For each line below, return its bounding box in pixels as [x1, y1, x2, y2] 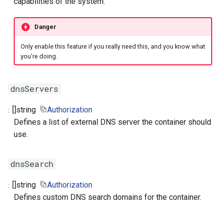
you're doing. [20, 53, 57, 60]
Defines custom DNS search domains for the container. [14, 192, 201, 202]
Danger [34, 23, 56, 30]
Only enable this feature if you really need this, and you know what [20, 43, 205, 51]
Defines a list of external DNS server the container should [14, 117, 211, 127]
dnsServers [10, 83, 58, 95]
